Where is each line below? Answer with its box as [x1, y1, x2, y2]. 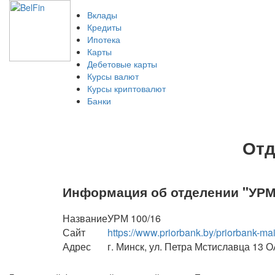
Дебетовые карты [87, 58, 157, 70]
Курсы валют [87, 70, 139, 82]
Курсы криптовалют [87, 82, 166, 95]
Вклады [87, 9, 117, 21]
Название [63, 211, 107, 226]
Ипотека [87, 33, 120, 45]
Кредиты [87, 21, 122, 33]
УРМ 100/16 [107, 211, 161, 226]
